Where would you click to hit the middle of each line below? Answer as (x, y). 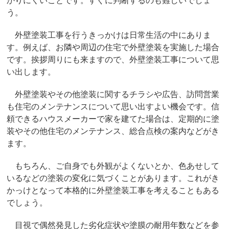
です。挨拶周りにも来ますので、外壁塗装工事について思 (113, 59)
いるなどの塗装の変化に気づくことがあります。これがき (113, 177)
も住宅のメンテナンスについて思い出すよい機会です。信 (113, 106)
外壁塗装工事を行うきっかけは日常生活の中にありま (109, 34)
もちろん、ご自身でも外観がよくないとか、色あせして (113, 165)
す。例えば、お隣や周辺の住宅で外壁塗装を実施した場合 (113, 47)
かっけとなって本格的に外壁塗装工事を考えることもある (113, 190)
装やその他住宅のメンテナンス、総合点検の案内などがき (113, 130)
